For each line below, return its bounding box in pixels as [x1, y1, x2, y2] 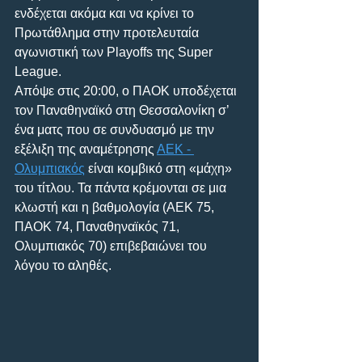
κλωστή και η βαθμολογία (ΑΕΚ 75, [15, 200, 217, 214]
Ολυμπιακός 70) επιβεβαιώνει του [15, 238, 210, 253]
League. [15, 64, 61, 78]
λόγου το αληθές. [15, 258, 112, 272]
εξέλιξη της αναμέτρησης [15, 141, 157, 156]
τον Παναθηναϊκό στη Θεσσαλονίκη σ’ [15, 103, 232, 117]
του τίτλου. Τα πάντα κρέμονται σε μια [15, 180, 229, 195]
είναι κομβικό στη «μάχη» [85, 161, 235, 175]
